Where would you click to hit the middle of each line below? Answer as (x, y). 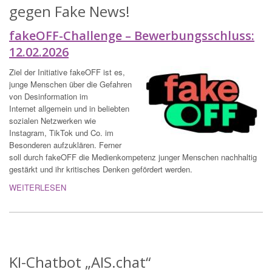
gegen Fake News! (70, 12)
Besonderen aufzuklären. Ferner (65, 145)
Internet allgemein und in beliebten (69, 109)
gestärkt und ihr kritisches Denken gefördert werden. (102, 169)
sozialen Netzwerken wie (53, 121)
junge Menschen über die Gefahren (70, 84)
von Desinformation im (49, 97)
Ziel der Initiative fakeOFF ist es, (67, 72)
